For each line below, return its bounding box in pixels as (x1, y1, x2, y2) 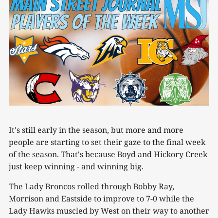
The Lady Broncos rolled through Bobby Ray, (9, 181, 174, 192)
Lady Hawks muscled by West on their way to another (9, 205, 209, 217)
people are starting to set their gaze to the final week (9, 137, 205, 148)
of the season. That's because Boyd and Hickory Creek (9, 149, 207, 160)
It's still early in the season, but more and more (9, 125, 183, 136)
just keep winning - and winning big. (9, 161, 144, 172)
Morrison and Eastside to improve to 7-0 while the (9, 193, 194, 204)
